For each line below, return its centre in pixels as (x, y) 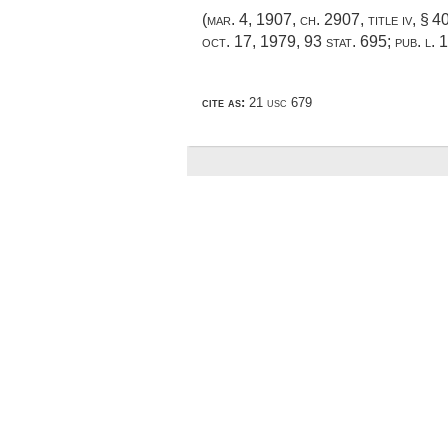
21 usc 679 (278, 103)
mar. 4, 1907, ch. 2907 (283, 20)
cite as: (223, 103)
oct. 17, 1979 (249, 42)
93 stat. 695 (345, 42)
